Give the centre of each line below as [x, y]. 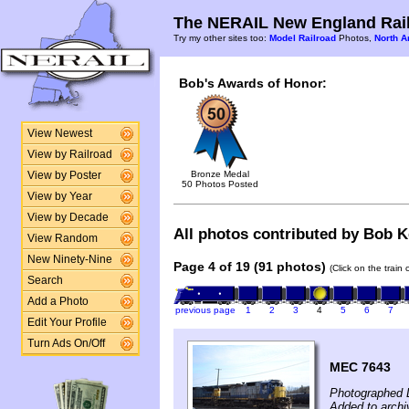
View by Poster [64, 175]
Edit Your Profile [67, 322]
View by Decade [68, 217]
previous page [205, 310]
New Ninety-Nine [69, 259]
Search [45, 280]
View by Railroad [69, 154]
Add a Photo [58, 301]
